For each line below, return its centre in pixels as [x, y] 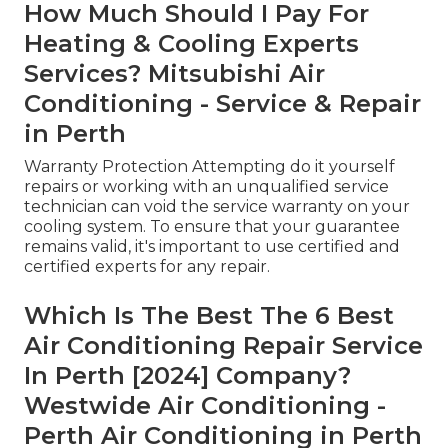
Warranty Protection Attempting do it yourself [209, 167]
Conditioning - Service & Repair [222, 104]
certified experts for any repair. [147, 267]
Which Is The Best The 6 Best [209, 316]
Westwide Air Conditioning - [205, 406]
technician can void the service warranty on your [217, 207]
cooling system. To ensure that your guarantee [212, 227]
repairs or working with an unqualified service [206, 187]
